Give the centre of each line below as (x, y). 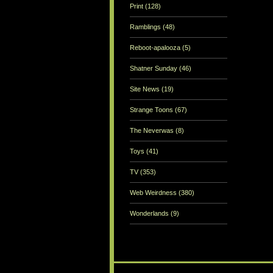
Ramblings (146, 27)
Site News (146, 89)
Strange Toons (152, 110)
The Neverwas (153, 131)
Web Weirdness (154, 193)
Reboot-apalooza (156, 48)
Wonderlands (150, 214)
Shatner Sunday (154, 69)
